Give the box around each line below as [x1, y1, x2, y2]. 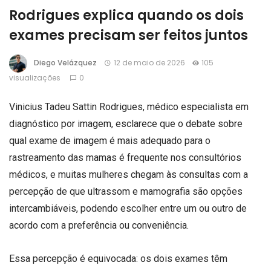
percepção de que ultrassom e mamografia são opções [9, 186, 243, 197]
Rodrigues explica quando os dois [9, 6, 244, 25]
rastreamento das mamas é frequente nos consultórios [9, 152, 241, 163]
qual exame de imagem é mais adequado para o [9, 135, 211, 146]
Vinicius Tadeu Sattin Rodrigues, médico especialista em [9, 101, 249, 113]
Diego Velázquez [34, 57, 97, 68]
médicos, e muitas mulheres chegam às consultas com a [9, 169, 248, 180]
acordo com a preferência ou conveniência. [9, 220, 191, 231]
